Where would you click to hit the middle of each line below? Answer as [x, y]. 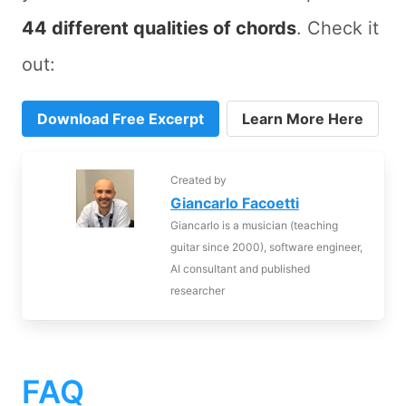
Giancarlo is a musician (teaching [254, 226]
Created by [198, 180]
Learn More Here [303, 119]
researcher [198, 291]
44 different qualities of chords [159, 29]
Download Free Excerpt [121, 119]
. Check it [338, 29]
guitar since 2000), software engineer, [266, 247]
